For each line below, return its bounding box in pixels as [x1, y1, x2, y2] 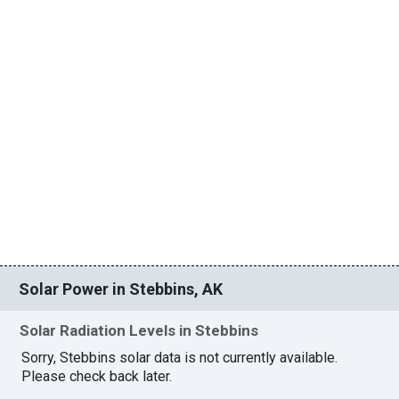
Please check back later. [21, 368, 173, 386]
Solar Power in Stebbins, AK [19, 279, 224, 298]
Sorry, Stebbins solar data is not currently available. [21, 349, 338, 367]
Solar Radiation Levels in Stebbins [20, 322, 259, 340]
